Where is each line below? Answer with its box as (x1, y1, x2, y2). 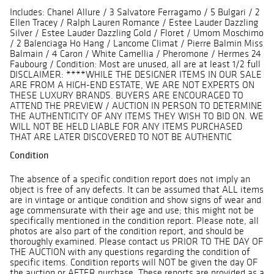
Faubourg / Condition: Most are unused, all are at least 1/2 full (10, 58, 261, 70)
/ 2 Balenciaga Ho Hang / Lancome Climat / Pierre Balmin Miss (10, 37, 263, 50)
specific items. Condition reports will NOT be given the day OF (10, 256, 257, 268)
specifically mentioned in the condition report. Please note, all (10, 215, 259, 227)
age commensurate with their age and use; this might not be (10, 204, 254, 217)
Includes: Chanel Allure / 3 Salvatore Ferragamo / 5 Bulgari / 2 (10, 6, 260, 18)
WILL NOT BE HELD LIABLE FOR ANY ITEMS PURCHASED (10, 120, 242, 133)
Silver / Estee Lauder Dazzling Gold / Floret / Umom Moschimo (10, 27, 264, 39)
